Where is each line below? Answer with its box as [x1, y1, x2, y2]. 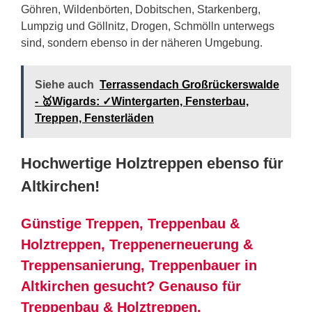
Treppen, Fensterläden [35, 111, 154, 124]
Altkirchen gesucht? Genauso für [21, 278, 241, 294]
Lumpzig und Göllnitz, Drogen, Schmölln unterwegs [21, 19, 274, 32]
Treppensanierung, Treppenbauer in [21, 257, 257, 273]
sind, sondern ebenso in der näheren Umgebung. [21, 36, 263, 49]
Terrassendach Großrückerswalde [100, 78, 279, 91]
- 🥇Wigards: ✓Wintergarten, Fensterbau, [35, 95, 249, 107]
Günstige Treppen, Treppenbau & [21, 215, 240, 231]
